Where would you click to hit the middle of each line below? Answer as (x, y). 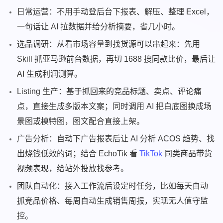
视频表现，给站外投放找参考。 (73, 169)
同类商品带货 (187, 154)
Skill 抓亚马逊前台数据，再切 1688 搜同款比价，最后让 (116, 59)
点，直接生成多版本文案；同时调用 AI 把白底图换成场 (114, 107)
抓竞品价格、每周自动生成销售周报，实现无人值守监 (113, 201)
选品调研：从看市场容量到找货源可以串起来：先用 (109, 44)
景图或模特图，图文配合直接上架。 (81, 121)
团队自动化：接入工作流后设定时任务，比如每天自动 (113, 186)
